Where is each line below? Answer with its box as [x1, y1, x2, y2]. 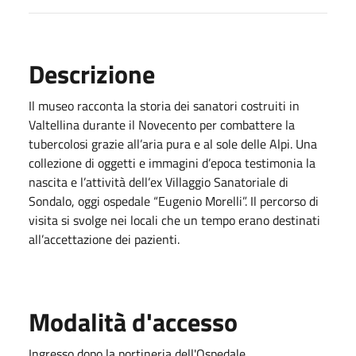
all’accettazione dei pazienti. [29, 230, 180, 249]
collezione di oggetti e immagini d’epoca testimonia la [29, 153, 315, 172]
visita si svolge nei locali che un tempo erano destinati [29, 211, 320, 230]
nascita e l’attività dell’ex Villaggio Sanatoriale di [29, 172, 288, 192]
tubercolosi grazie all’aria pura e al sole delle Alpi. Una [29, 134, 317, 153]
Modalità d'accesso [29, 303, 238, 341]
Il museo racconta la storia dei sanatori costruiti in [29, 96, 300, 115]
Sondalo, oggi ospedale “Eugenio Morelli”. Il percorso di [29, 192, 319, 211]
